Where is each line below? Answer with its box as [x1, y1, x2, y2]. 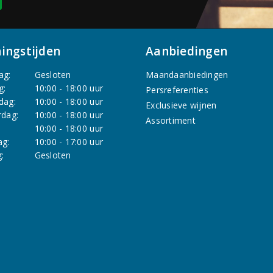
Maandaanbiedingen [146, 68, 229, 80]
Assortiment [146, 114, 196, 126]
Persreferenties [146, 83, 208, 96]
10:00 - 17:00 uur [34, 135, 104, 147]
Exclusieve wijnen [146, 99, 217, 111]
